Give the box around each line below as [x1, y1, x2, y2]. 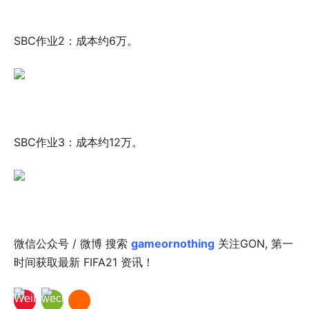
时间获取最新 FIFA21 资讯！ [14, 255, 154, 269]
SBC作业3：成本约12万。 [14, 134, 143, 149]
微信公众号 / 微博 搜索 [14, 236, 131, 250]
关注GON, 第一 [215, 236, 293, 250]
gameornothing [131, 236, 215, 250]
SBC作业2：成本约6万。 [14, 33, 138, 48]
